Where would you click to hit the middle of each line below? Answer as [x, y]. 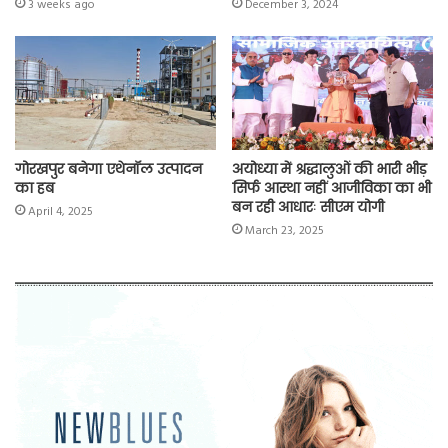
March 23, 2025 [284, 230]
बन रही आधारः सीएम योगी [308, 206]
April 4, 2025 [60, 211]
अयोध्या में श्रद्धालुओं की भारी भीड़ [329, 168]
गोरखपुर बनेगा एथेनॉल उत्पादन [108, 168]
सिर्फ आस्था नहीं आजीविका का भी [331, 187]
